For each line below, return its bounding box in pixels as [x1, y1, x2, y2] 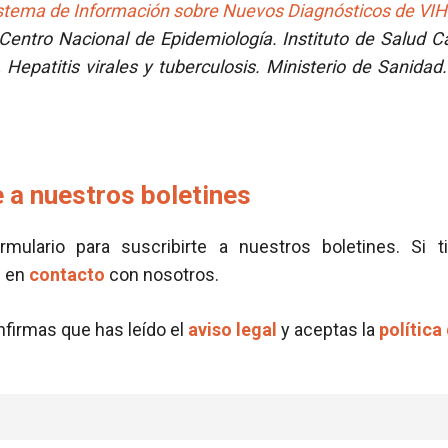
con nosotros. [105, 264, 219, 285]
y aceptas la [277, 319, 379, 340]
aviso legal [188, 319, 277, 340]
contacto [29, 264, 105, 285]
